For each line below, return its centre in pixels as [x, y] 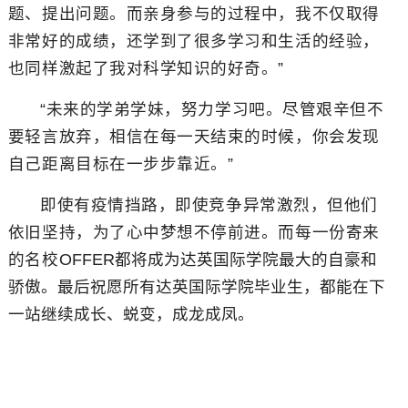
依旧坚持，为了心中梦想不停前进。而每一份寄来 [194, 232]
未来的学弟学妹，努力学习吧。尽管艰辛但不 [215, 109]
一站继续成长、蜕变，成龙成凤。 [131, 314]
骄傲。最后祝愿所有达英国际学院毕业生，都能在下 [196, 287]
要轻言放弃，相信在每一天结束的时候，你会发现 [194, 137]
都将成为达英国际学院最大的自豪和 [245, 260]
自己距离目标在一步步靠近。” [121, 164]
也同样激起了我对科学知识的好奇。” [146, 68]
